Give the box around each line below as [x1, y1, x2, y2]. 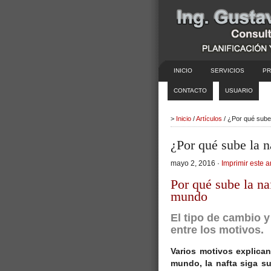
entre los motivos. [171, 223, 264, 236]
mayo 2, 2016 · [171, 159, 221, 168]
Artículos [196, 115, 222, 122]
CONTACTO [174, 87, 207, 94]
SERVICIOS [211, 67, 244, 74]
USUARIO [225, 87, 253, 94]
